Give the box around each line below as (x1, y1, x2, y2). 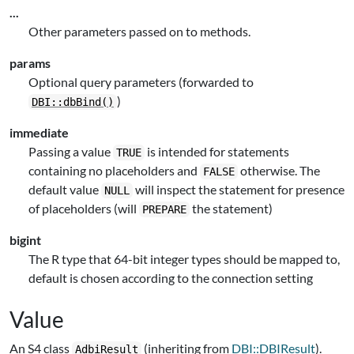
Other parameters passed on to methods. (28, 24, 250, 39)
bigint (9, 232, 41, 247)
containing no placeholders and (28, 163, 200, 178)
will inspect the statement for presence (133, 182, 345, 197)
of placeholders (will (28, 201, 139, 216)
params (9, 55, 51, 70)
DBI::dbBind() (32, 96, 114, 108)
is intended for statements (145, 144, 289, 159)
